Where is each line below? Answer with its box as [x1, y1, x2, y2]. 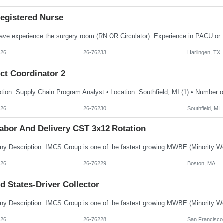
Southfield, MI [187, 105, 220, 111]
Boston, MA [187, 160, 215, 167]
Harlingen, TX [187, 49, 220, 56]
